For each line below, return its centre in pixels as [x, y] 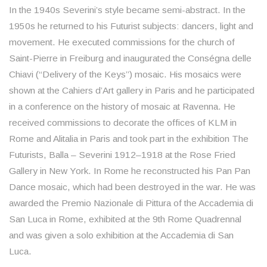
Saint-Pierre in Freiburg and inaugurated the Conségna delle [130, 58]
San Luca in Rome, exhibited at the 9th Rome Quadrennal [125, 219]
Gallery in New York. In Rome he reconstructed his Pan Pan [130, 171]
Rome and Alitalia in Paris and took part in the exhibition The [129, 139]
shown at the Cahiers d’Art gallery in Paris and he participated [132, 91]
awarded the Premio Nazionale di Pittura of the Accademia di [131, 203]
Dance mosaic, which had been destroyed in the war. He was [132, 187]
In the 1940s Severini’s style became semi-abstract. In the [127, 10]
